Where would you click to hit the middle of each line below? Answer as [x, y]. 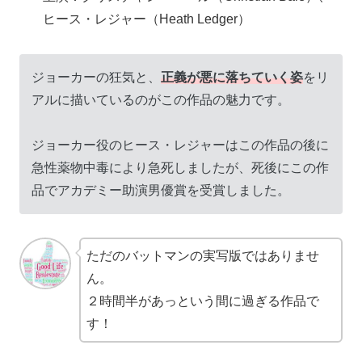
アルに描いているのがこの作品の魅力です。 [161, 99]
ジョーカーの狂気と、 [96, 77]
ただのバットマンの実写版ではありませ [203, 256]
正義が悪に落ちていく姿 [232, 77]
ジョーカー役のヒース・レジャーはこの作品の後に [180, 145]
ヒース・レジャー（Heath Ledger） [147, 19]
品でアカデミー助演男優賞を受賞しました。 [161, 191]
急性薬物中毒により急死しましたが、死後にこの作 [180, 168]
